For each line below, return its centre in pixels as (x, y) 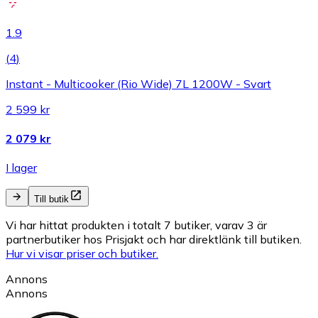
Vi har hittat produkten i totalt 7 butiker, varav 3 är (136, 225)
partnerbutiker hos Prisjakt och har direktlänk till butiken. (154, 240)
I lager (21, 168)
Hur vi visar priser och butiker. (82, 254)
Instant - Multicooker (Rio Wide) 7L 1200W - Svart (138, 83)
